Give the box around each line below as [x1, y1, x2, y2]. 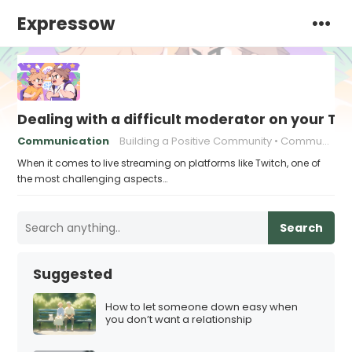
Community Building [280, 134, 323, 148]
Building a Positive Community [119, 134, 273, 148]
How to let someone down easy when [105, 299, 299, 315]
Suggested [33, 265, 113, 284]
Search [279, 220, 323, 236]
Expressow [17, 11, 115, 36]
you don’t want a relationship [105, 312, 253, 328]
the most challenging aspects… [17, 172, 168, 185]
